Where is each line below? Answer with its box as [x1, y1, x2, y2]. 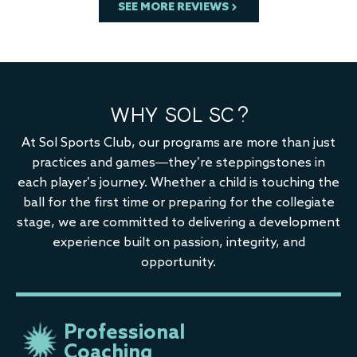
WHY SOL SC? [109, 99, 248, 128]
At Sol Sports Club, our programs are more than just [22, 136, 335, 150]
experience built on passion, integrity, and [52, 236, 305, 249]
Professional [64, 324, 185, 344]
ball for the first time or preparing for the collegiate [22, 196, 335, 210]
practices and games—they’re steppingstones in [32, 156, 325, 170]
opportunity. [141, 256, 216, 269]
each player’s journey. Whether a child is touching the [18, 176, 339, 190]
